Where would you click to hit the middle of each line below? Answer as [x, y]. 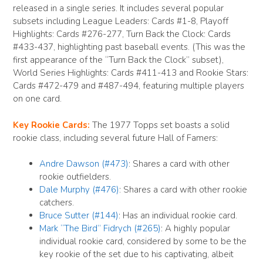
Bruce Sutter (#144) [79, 216]
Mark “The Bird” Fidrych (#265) [100, 229]
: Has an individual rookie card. [178, 216]
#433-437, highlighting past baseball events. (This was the [129, 47]
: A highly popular [195, 229]
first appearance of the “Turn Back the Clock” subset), [118, 60]
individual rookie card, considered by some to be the [143, 242]
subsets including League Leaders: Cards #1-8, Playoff [121, 21]
